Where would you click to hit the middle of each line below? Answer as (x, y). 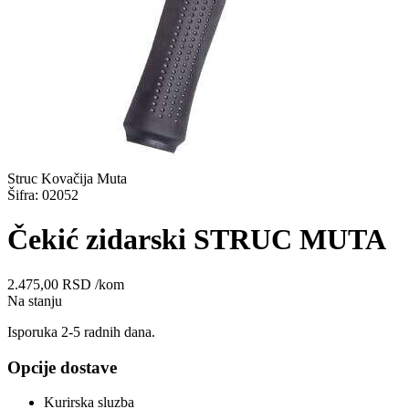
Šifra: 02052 (43, 195)
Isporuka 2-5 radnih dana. (81, 331)
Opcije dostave (62, 367)
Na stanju (35, 300)
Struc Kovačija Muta (67, 179)
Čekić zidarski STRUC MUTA (197, 240)
